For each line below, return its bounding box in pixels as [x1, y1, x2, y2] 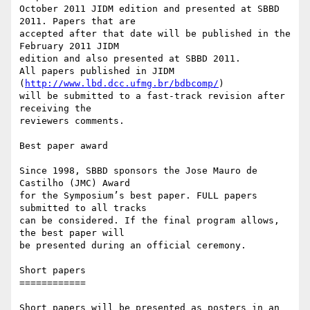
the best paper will [19, 228, 125, 239]
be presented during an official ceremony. [19, 240, 246, 251]
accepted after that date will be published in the [19, 28, 291, 39]
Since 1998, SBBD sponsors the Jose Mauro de [19, 165, 257, 176]
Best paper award [19, 140, 108, 152]
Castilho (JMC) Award [19, 178, 130, 189]
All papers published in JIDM [19, 66, 174, 77]
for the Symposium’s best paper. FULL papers [19, 190, 257, 201]
